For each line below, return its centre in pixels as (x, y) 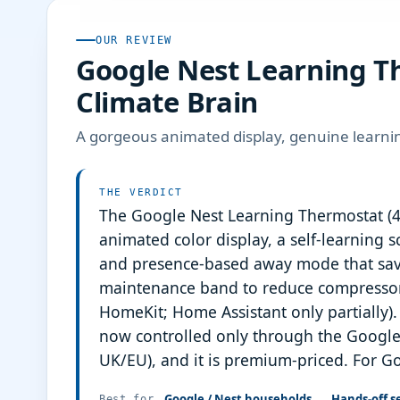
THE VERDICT (141, 192)
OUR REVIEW (134, 40)
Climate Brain (167, 102)
